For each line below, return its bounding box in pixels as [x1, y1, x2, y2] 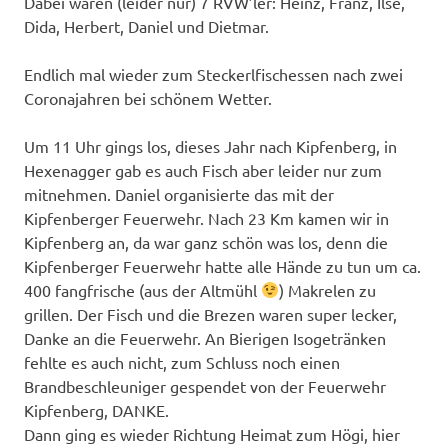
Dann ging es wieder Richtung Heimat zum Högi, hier [24, 423, 400, 444]
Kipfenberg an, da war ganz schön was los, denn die [24, 231, 388, 252]
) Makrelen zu [279, 279, 377, 300]
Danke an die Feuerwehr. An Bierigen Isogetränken [24, 327, 386, 348]
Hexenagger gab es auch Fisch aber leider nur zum [24, 159, 382, 180]
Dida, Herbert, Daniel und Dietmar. [24, 15, 269, 36]
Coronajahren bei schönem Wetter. [24, 87, 272, 108]
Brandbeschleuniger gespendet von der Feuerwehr [24, 375, 386, 396]
